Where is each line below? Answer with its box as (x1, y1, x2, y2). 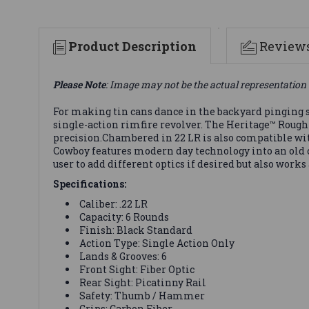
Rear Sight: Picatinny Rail (79, 275, 207, 289)
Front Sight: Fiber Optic (79, 262, 195, 276)
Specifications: (53, 177, 126, 190)
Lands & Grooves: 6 (79, 249, 168, 263)
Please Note (53, 77, 106, 91)
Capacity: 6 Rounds (79, 210, 170, 223)
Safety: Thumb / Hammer (79, 288, 206, 302)
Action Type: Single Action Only (79, 236, 235, 250)
